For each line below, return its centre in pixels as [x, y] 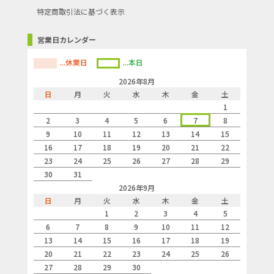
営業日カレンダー [66, 39]
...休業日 [73, 62]
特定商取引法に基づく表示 [80, 11]
